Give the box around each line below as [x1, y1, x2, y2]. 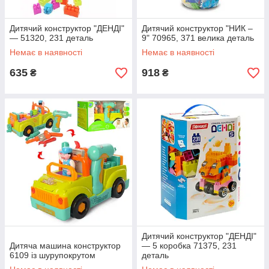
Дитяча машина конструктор [10, 241, 121, 250]
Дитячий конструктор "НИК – [142, 23, 253, 33]
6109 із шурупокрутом [10, 250, 95, 260]
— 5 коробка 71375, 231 [142, 241, 237, 250]
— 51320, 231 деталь [10, 33, 93, 43]
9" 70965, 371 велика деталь [142, 33, 254, 43]
